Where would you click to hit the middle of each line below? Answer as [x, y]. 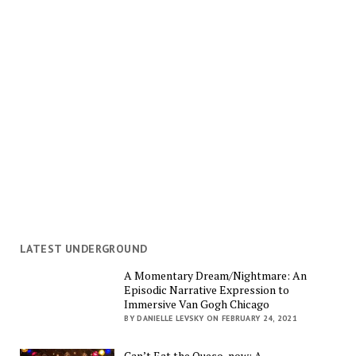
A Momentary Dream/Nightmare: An [216, 275]
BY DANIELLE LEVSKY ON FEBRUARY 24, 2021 [211, 318]
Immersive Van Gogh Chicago [197, 304]
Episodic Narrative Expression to [207, 289]
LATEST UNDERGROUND [83, 249]
